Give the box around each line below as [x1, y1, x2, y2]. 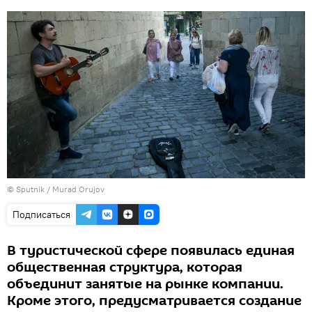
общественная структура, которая [7, 258, 242, 278]
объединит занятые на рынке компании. [7, 274, 283, 295]
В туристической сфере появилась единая [7, 241, 295, 261]
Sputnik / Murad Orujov [16, 184, 104, 195]
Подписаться [13, 208, 70, 221]
